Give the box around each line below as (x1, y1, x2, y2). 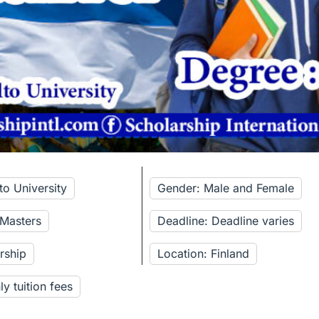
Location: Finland (157, 246, 250, 261)
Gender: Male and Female (157, 181, 295, 196)
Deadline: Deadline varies (157, 214, 295, 229)
